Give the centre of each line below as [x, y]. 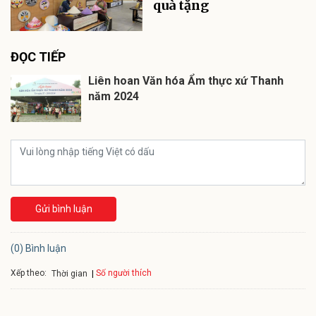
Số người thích [124, 273]
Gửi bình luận [63, 209]
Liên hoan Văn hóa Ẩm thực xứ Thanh [186, 81]
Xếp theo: [29, 273]
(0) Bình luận [38, 249]
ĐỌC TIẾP [38, 57]
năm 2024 [114, 97]
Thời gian [69, 273]
